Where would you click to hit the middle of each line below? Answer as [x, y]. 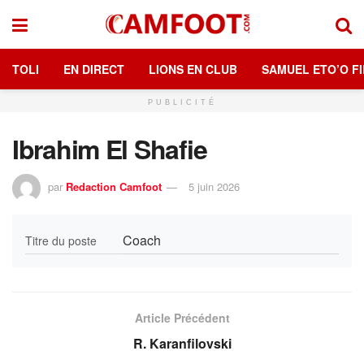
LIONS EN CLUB [193, 69]
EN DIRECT [94, 69]
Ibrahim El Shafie [110, 149]
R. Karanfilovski [182, 343]
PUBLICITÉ [182, 102]
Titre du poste [61, 240]
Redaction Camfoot [114, 186]
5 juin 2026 [214, 186]
